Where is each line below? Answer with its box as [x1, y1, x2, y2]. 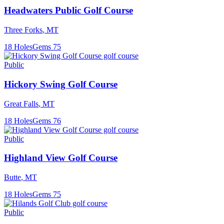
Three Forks [4, 25, 42, 34]
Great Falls [4, 99, 38, 108]
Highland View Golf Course [4, 152, 117, 163]
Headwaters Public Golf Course [4, 5, 133, 16]
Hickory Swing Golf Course [4, 78, 117, 89]
